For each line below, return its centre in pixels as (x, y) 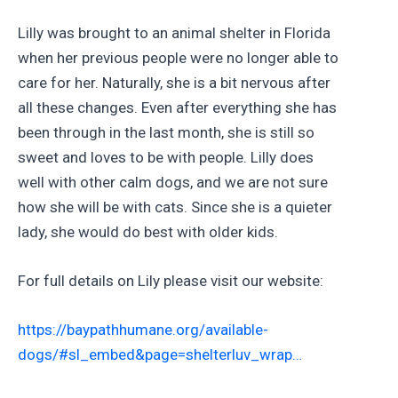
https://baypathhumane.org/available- (143, 330)
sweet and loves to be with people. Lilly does (166, 157)
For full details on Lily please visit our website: (171, 280)
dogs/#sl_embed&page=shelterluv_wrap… (160, 355)
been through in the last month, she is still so (166, 132)
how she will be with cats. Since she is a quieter (175, 207)
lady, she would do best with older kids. (148, 231)
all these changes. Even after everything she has (177, 107)
